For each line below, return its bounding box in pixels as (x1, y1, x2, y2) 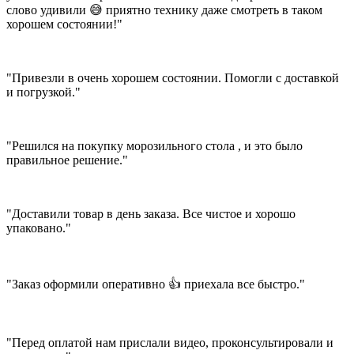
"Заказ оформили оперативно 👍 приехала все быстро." (6, 277, 305, 292)
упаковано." (6, 221, 71, 235)
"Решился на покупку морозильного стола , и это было (6, 139, 303, 153)
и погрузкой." (6, 85, 81, 100)
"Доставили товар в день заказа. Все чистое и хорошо (6, 207, 296, 221)
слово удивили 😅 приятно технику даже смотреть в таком (6, 3, 322, 17)
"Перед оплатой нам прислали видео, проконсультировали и (6, 336, 333, 350)
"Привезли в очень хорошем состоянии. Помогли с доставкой (6, 71, 339, 85)
